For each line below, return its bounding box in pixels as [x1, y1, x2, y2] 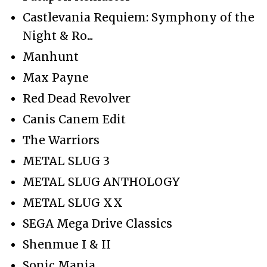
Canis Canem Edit [23, 111, 126, 126]
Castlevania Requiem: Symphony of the [23, 10, 254, 24]
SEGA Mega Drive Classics [23, 216, 172, 231]
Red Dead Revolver [23, 91, 131, 105]
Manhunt [23, 49, 79, 64]
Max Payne [23, 70, 89, 85]
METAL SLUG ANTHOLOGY [23, 174, 180, 189]
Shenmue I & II [23, 237, 111, 252]
